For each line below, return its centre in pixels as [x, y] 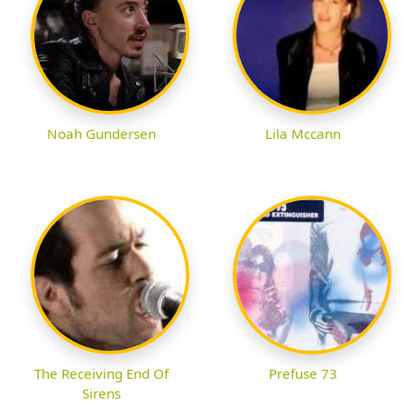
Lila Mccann [303, 134]
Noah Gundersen [101, 134]
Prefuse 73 [303, 374]
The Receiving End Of [101, 374]
